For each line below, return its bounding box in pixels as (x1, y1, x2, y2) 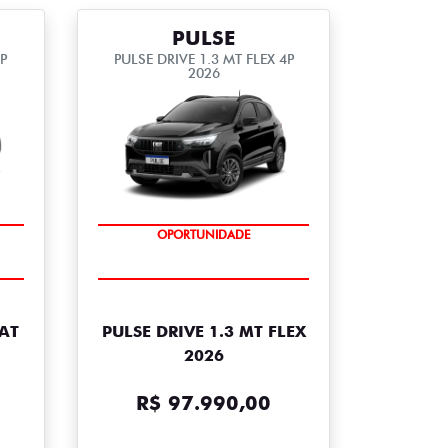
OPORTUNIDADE (157, 253, 250, 269)
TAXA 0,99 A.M (161, 240, 246, 256)
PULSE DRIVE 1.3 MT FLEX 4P (113, 51, 294, 67)
